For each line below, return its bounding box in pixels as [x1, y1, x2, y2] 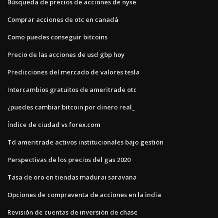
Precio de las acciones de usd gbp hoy [7, 50, 125, 59]
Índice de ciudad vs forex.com [7, 120, 100, 129]
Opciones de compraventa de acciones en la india [7, 190, 161, 199]
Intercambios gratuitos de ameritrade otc [7, 85, 137, 94]
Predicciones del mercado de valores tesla [7, 67, 140, 76]
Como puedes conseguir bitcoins [7, 32, 108, 41]
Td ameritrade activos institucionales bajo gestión [7, 137, 163, 146]
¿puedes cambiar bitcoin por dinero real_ [7, 102, 135, 111]
